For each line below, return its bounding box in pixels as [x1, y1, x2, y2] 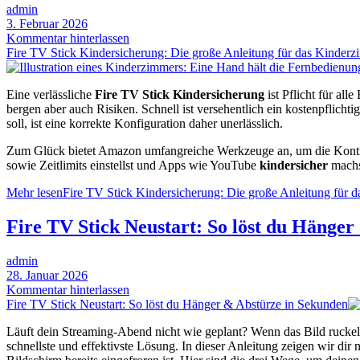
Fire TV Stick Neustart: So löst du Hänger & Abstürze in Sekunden [6, 297, 348, 311]
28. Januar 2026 [6, 268, 88, 282]
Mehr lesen [6, 186, 63, 200]
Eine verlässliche [6, 88, 95, 102]
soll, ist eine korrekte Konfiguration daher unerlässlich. [6, 117, 283, 131]
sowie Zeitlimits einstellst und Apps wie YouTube [6, 158, 260, 173]
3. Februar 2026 [6, 17, 88, 31]
